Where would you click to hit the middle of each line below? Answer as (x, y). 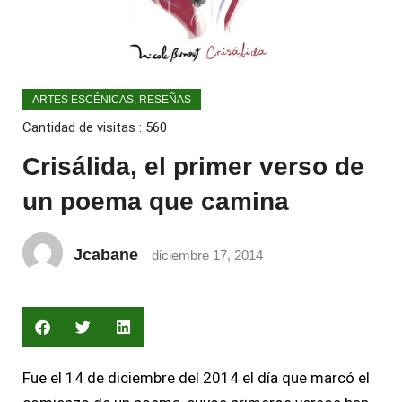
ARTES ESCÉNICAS (83, 99)
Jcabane (106, 254)
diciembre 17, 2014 (207, 256)
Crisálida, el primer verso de (193, 166)
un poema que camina (156, 201)
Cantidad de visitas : (84, 127)
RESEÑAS (165, 99)
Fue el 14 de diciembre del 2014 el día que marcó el (196, 377)
